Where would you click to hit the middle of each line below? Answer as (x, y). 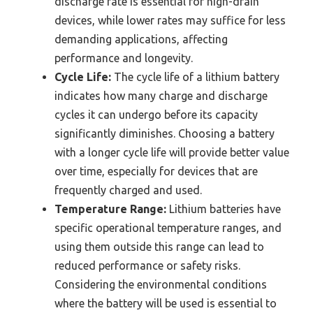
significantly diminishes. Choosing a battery (165, 134)
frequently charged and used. (128, 190)
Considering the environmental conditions (161, 285)
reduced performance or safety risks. (147, 266)
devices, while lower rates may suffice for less (170, 21)
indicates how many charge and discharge (161, 96)
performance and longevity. (124, 58)
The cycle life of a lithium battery (195, 77)
